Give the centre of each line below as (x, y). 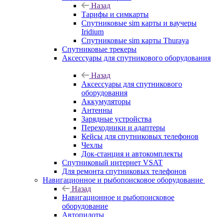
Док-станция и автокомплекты (132, 154)
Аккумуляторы (106, 101)
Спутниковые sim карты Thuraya (135, 40)
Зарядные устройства (116, 119)
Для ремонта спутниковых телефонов (124, 171)
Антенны (97, 110)
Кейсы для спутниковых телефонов (140, 136)
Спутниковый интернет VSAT (112, 162)
